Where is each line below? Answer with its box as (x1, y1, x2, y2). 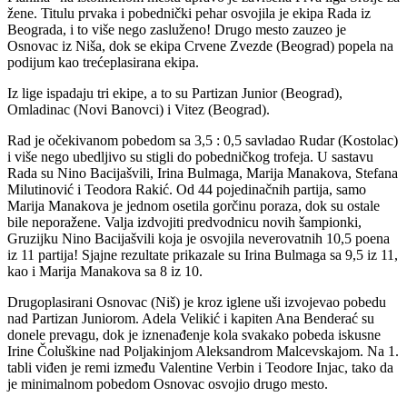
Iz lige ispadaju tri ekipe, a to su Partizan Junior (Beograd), (7, 84, 342, 101)
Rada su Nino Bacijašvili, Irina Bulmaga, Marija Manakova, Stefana (7, 164, 398, 181)
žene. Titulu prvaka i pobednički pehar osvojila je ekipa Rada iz (7, 5, 371, 21)
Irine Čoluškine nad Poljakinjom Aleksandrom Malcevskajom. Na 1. (7, 342, 399, 359)
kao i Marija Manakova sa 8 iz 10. (7, 263, 203, 279)
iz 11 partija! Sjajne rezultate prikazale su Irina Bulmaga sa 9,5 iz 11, (7, 246, 398, 263)
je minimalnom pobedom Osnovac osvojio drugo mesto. (7, 375, 328, 392)
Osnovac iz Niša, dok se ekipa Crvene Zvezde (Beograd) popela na (7, 37, 393, 54)
